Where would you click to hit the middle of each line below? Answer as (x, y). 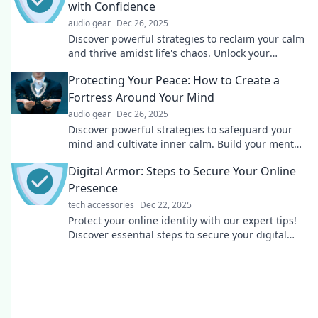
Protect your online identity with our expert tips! (182, 220)
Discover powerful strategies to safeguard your (180, 130)
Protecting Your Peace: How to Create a (174, 80)
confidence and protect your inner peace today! (181, 67)
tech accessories (101, 205)
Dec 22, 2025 (166, 205)
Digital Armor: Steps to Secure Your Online (182, 171)
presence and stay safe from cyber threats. (170, 249)
